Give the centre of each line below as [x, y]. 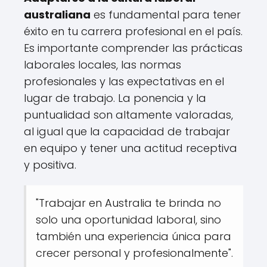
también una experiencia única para [133, 236]
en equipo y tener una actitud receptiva [131, 148]
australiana [57, 14]
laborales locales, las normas [103, 64]
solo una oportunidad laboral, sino [128, 219]
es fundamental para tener [166, 14]
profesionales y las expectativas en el [124, 81]
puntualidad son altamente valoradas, [128, 114]
